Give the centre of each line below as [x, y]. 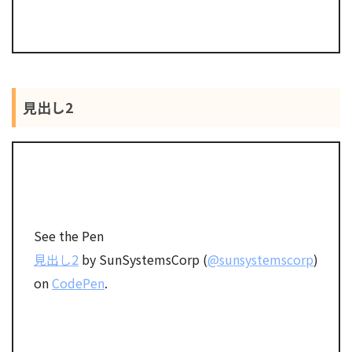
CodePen [78, 282]
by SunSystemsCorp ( [143, 259]
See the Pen [69, 235]
